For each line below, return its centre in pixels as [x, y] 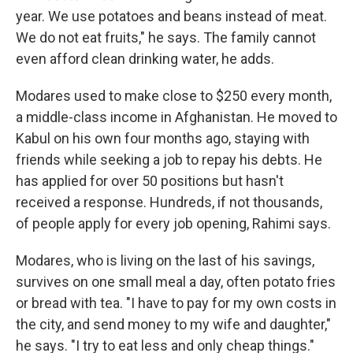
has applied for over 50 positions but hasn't [150, 181]
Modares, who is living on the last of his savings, [165, 261]
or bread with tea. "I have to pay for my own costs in [176, 303]
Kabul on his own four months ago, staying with [163, 139]
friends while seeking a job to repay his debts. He [169, 160]
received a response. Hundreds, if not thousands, [169, 203]
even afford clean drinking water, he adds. [145, 59]
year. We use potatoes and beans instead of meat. [171, 17]
